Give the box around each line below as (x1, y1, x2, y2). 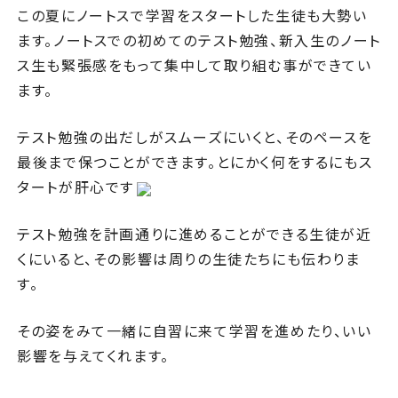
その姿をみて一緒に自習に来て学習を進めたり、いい (17, 320, 372, 341)
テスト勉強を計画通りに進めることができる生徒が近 (17, 223, 372, 244)
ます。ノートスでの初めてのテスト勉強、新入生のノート (17, 29, 381, 51)
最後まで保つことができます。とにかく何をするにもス (17, 151, 373, 172)
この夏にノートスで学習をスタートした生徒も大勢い (17, 4, 368, 26)
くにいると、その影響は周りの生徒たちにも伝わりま (17, 248, 361, 269)
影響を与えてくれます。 (17, 345, 170, 366)
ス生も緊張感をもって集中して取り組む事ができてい (17, 54, 372, 76)
